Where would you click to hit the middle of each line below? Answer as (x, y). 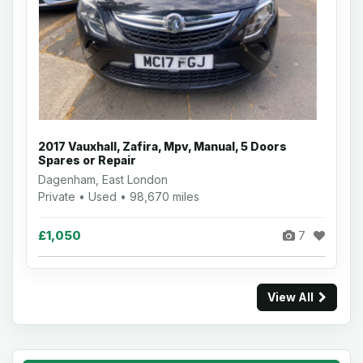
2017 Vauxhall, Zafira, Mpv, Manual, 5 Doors (162, 146)
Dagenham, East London (103, 179)
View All (293, 297)
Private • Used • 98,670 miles (119, 196)
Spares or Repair (87, 160)
